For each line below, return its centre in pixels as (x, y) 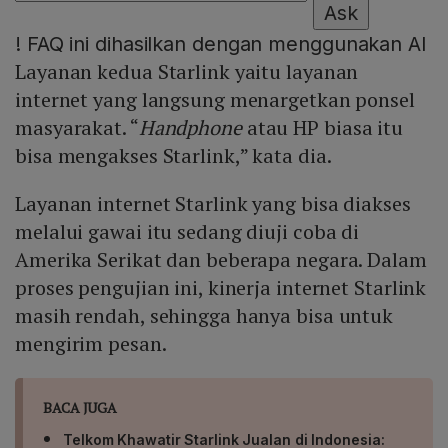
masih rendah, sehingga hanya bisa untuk (204, 316)
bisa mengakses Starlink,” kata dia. (173, 156)
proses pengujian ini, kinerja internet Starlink (221, 288)
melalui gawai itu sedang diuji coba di (187, 232)
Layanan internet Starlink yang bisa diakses (213, 204)
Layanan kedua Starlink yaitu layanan (187, 72)
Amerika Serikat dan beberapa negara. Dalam (221, 260)
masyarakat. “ (77, 128)
